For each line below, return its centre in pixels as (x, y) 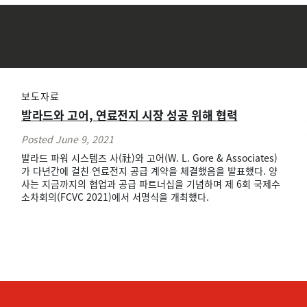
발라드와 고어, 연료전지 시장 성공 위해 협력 (129, 115)
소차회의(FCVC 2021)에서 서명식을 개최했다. (115, 197)
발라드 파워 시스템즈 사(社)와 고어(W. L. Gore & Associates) (149, 158)
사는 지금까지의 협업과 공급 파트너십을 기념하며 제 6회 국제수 (150, 184)
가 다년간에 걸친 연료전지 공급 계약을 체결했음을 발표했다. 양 (149, 171)
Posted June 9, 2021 (67, 139)
